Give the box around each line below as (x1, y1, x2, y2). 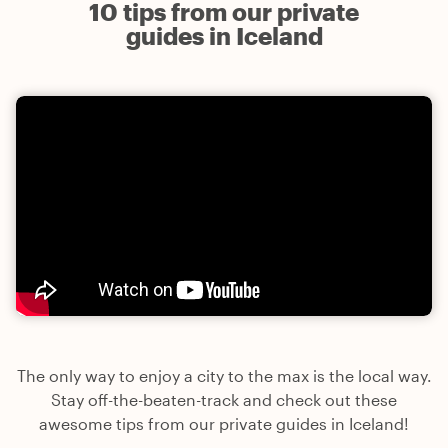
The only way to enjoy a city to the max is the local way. (16, 366, 432, 386)
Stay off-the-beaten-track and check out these (51, 390, 397, 410)
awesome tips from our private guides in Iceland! (39, 414, 409, 434)
